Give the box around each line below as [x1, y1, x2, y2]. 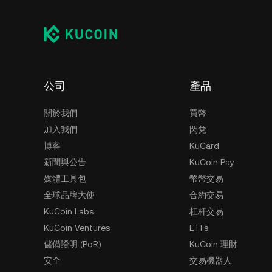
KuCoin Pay [189, 157, 234, 167]
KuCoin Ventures [44, 223, 110, 233]
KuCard [189, 141, 219, 151]
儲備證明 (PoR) [44, 239, 101, 249]
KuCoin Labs [44, 206, 93, 216]
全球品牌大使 [44, 190, 95, 200]
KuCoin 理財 [189, 239, 237, 249]
